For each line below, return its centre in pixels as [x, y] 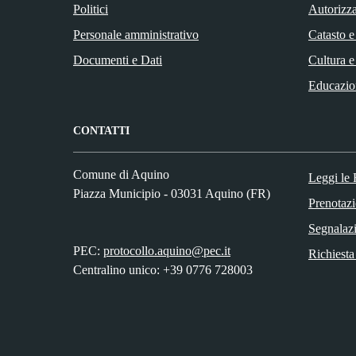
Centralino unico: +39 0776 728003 [163, 269]
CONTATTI [101, 130]
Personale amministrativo [136, 34]
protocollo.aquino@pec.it [167, 250]
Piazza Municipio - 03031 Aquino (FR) [172, 193]
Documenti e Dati [118, 60]
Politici [91, 9]
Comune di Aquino [121, 174]
